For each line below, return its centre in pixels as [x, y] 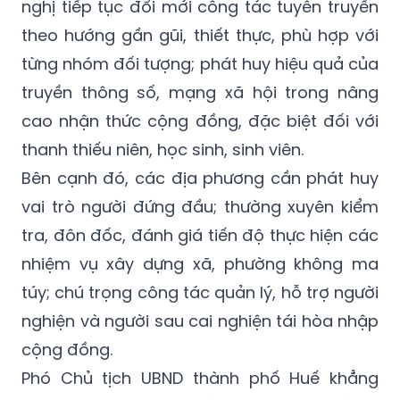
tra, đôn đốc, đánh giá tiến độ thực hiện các [200, 235]
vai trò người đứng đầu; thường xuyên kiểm [200, 206]
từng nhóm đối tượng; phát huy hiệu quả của [200, 63]
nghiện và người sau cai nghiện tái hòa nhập [200, 321]
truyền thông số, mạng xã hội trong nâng [200, 92]
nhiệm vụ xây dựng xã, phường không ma [200, 263]
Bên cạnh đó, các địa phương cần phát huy [200, 178]
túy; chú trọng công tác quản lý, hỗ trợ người [200, 292]
